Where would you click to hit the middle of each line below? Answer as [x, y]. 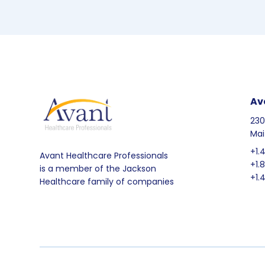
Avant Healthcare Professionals [104, 155]
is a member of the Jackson [98, 168]
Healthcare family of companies [107, 181]
